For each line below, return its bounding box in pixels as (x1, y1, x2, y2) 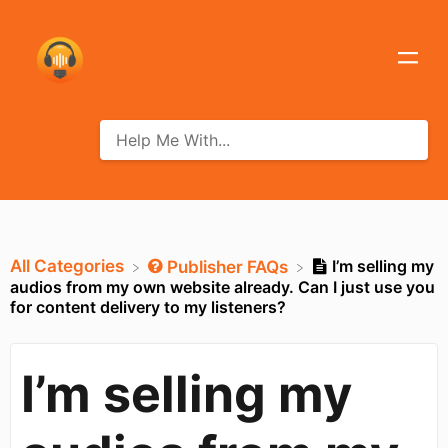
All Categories (10, 256, 124, 276)
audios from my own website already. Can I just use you (10, 277, 435, 298)
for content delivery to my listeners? (10, 297, 286, 318)
